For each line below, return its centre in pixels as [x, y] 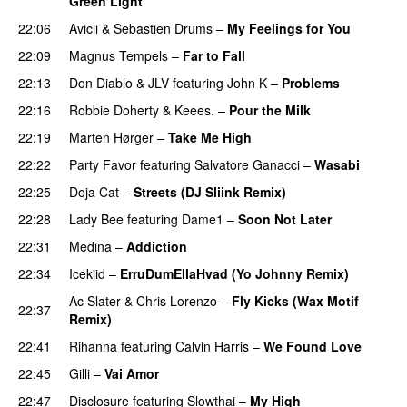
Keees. [194, 109]
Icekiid [87, 273]
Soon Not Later [285, 218]
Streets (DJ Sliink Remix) [210, 191]
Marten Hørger [111, 137]
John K [247, 82]
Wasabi [337, 164]
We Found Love [313, 346]
